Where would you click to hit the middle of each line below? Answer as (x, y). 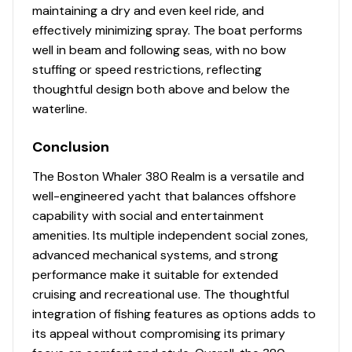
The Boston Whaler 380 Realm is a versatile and (168, 176)
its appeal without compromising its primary (159, 333)
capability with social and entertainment (148, 215)
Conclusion (71, 147)
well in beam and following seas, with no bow (159, 49)
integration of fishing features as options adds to (174, 313)
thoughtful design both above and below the (161, 89)
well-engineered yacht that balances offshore (164, 196)
